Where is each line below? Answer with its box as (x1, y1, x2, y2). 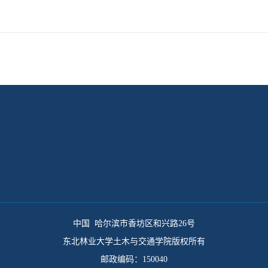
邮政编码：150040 (100, 255, 167, 264)
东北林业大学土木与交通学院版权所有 (63, 237, 205, 246)
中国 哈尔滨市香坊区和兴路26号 (73, 219, 195, 228)
